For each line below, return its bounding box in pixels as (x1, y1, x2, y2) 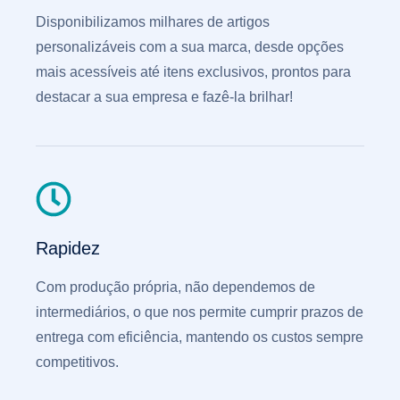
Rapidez (36, 238, 100, 258)
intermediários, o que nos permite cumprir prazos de (36, 304, 363, 320)
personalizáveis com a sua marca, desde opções (36, 39, 344, 54)
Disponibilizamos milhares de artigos (36, 14, 270, 29)
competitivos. (36, 354, 119, 370)
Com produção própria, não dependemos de (36, 279, 315, 295)
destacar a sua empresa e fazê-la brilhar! (36, 89, 293, 104)
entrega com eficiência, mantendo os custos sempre (36, 329, 363, 345)
